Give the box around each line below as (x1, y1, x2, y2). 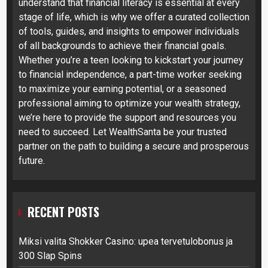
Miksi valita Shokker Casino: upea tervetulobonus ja (19, 235, 233, 247)
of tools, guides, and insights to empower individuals (19, 25, 239, 37)
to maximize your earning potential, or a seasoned (19, 83, 226, 95)
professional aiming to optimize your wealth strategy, (19, 97, 240, 109)
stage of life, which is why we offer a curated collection (19, 11, 249, 23)
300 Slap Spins (19, 249, 82, 261)
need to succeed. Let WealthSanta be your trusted (19, 126, 227, 138)
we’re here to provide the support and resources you (19, 111, 236, 123)
